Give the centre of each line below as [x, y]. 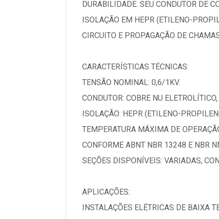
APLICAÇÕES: [106, 192]
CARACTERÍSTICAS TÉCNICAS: [135, 67]
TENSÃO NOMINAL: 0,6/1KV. [131, 82]
